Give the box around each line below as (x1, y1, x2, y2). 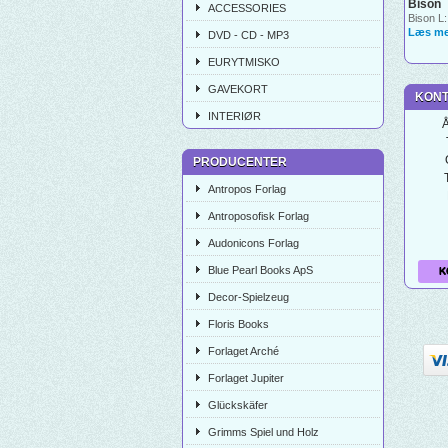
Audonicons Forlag (208, 237, 299, 249)
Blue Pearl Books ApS (208, 264, 313, 276)
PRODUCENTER (193, 155, 287, 169)
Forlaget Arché (208, 345, 279, 357)
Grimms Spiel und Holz (208, 426, 319, 438)
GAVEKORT (208, 83, 268, 95)
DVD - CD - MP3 (208, 29, 289, 41)
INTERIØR (208, 110, 261, 122)
